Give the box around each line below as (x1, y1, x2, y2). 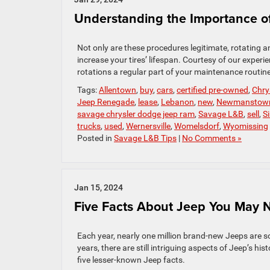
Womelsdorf (174, 121, 219, 131)
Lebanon (161, 97, 194, 107)
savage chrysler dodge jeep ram (77, 109, 195, 119)
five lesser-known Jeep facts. (77, 255, 185, 265)
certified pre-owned (177, 85, 248, 95)
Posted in (77, 133, 114, 143)
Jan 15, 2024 (74, 183, 123, 193)
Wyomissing (223, 121, 268, 131)
